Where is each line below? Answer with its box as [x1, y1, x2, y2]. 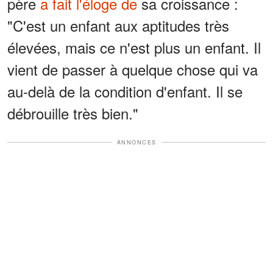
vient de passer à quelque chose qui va [7, 58, 258, 80]
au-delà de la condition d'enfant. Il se [7, 80, 243, 102]
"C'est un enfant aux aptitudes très [7, 14, 229, 36]
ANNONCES [116, 138, 157, 146]
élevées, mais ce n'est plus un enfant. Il [7, 36, 261, 58]
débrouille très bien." [7, 102, 138, 124]
